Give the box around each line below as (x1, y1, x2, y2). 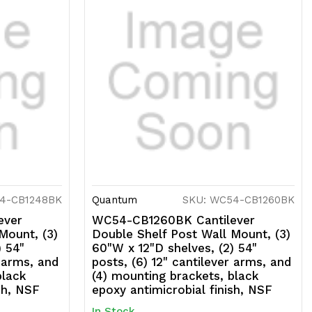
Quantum (92, 194, 137, 207)
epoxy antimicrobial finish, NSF (92, 283, 272, 297)
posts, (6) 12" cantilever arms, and (92, 255, 291, 270)
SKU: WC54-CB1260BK (182, 194, 295, 207)
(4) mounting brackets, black (92, 269, 258, 283)
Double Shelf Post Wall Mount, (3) (92, 227, 290, 242)
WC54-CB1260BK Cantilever (92, 213, 255, 228)
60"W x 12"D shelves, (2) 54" (92, 241, 257, 256)
